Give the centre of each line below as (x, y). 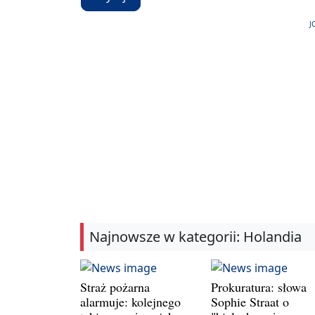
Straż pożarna (115, 287)
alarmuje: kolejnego (130, 301)
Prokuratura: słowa (259, 287)
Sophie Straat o (250, 301)
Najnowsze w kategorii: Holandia (195, 237)
